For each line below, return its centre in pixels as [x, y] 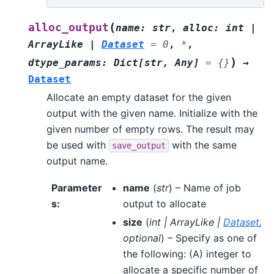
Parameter [77, 188]
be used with [78, 145]
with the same [203, 145]
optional [142, 238]
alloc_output [68, 28]
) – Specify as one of [209, 238]
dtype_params [65, 63]
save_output [139, 146]
